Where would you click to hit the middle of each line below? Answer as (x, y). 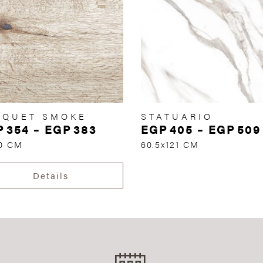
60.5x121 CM (170, 144)
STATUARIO (177, 116)
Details (50, 176)
